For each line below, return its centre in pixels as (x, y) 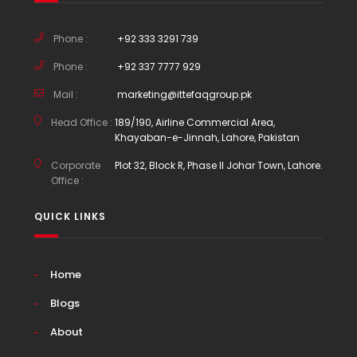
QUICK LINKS (70, 216)
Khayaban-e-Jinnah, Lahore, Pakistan (207, 137)
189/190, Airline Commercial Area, (194, 122)
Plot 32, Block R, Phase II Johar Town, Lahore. (218, 165)
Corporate (75, 165)
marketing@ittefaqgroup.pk (184, 94)
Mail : (65, 94)
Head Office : (81, 122)
